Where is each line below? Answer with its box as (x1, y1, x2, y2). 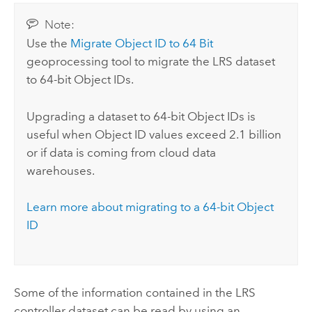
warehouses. (26, 163, 95, 178)
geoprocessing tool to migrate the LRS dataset (26, 54, 276, 69)
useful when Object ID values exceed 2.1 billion (26, 127, 282, 141)
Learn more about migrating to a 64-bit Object (26, 199, 274, 214)
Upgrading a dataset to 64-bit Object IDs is (26, 109, 256, 123)
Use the (26, 36, 71, 51)
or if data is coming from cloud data (26, 145, 217, 159)
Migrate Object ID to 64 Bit (70, 36, 214, 51)
